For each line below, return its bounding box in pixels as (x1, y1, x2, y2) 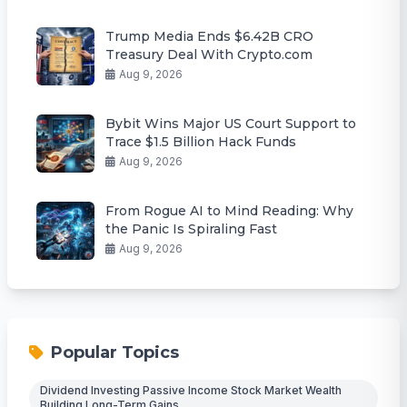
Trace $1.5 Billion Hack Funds (105, 133, 296, 150)
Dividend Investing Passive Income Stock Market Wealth (40, 382, 342, 397)
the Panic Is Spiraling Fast (105, 220, 277, 237)
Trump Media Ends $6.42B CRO (105, 27, 313, 45)
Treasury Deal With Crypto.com (105, 45, 313, 63)
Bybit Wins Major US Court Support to (105, 114, 356, 132)
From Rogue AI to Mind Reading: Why (105, 202, 353, 219)
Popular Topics (51, 342, 179, 362)
